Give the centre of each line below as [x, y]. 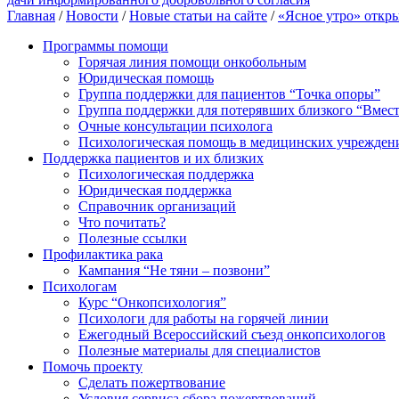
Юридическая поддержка [155, 190]
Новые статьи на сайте [198, 15]
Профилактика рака [103, 254]
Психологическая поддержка [166, 174]
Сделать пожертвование [152, 382]
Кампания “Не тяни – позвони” [174, 270]
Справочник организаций [157, 206]
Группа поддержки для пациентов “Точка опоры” [229, 94]
